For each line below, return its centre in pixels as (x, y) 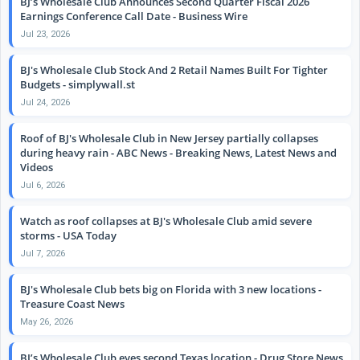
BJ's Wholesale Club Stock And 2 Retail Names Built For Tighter (174, 70)
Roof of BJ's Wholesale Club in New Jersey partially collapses (169, 138)
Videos (37, 167)
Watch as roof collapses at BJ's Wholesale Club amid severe (166, 221)
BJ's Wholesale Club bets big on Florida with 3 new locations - (171, 289)
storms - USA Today (68, 235)
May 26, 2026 (47, 321)
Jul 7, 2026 (43, 253)
